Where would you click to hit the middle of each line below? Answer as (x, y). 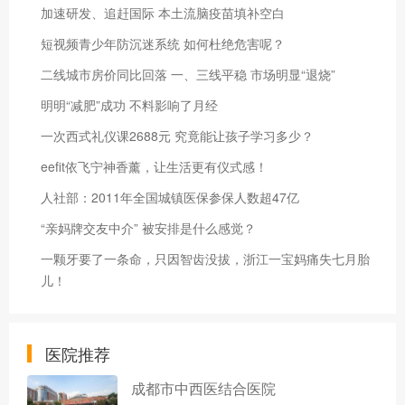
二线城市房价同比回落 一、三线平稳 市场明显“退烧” (188, 74)
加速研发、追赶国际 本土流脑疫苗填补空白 (163, 12)
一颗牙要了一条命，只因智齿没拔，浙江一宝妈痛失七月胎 (205, 258)
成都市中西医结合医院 (203, 388)
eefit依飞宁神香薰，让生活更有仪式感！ (154, 166)
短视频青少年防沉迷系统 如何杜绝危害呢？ (163, 43)
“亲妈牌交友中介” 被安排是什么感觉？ (148, 227)
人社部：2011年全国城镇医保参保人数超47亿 (170, 197)
